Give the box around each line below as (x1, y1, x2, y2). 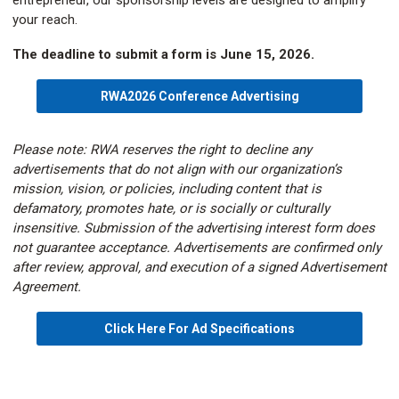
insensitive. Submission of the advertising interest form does (12, 220, 375, 236)
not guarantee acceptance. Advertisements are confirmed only (12, 240, 381, 256)
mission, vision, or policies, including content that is (12, 181, 322, 197)
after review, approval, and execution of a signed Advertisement (12, 259, 387, 275)
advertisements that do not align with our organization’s (12, 161, 342, 177)
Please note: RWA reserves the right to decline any (12, 142, 312, 158)
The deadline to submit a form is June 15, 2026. (12, 46, 314, 62)
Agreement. (12, 279, 81, 295)
